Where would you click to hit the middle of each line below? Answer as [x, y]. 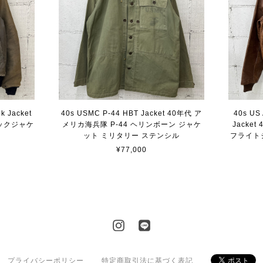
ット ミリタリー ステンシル [131, 136]
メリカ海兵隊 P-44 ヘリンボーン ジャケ [131, 125]
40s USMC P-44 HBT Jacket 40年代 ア [131, 114]
